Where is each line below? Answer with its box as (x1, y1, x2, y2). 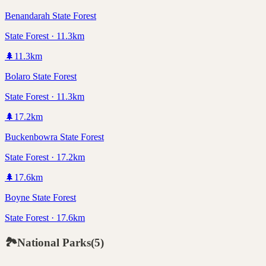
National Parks (17, 236, 91, 249)
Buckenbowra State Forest (5, 132, 104, 142)
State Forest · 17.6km (5, 213, 85, 223)
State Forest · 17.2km (5, 152, 85, 163)
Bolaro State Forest (5, 71, 77, 82)
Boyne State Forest (5, 192, 76, 203)
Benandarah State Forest (5, 11, 96, 21)
